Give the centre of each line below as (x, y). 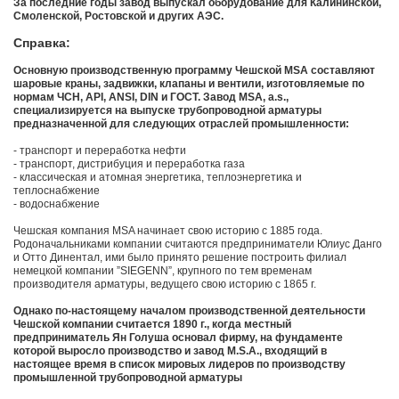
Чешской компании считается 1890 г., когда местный (152, 325)
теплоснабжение (57, 191)
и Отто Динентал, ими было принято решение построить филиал (180, 258)
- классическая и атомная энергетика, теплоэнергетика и (158, 178)
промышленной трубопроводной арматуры (128, 378)
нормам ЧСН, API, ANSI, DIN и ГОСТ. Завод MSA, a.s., (151, 98)
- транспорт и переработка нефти (100, 151)
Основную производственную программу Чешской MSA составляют (194, 71)
